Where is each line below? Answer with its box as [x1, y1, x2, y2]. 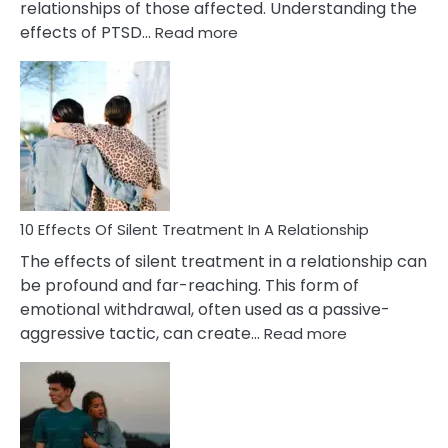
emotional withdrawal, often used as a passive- [20, 298, 390, 321]
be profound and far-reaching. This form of [20, 274, 359, 297]
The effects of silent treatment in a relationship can [20, 250, 427, 273]
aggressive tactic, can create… [20, 322, 264, 345]
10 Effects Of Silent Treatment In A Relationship [20, 219, 369, 240]
